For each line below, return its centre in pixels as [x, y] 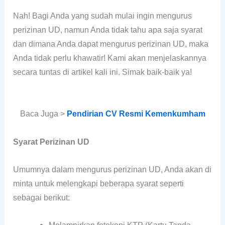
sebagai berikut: [42, 197]
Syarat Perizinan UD [51, 142]
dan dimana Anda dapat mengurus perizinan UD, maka [111, 44]
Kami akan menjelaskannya [157, 58]
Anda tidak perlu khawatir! [61, 58]
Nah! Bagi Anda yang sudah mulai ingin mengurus [103, 16]
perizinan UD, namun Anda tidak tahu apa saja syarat [108, 30]
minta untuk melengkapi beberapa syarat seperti [99, 183]
